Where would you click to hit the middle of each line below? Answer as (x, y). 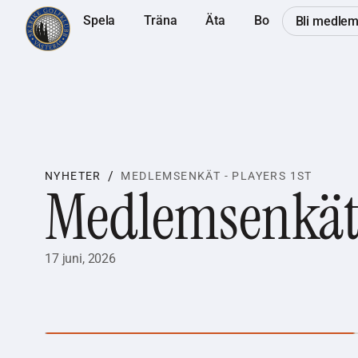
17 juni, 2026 (80, 259)
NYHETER (73, 176)
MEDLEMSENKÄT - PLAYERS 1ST (217, 176)
